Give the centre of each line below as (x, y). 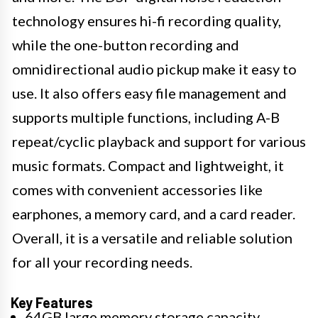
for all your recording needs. (102, 262)
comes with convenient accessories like (137, 190)
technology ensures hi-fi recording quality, (147, 21)
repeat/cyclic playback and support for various (159, 141)
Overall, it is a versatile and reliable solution (152, 238)
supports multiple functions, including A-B (146, 117)
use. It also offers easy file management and (149, 93)
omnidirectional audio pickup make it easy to (154, 69)
